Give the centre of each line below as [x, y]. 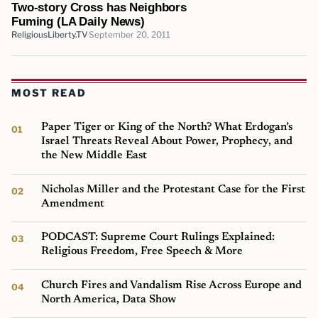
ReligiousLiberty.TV [49, 34]
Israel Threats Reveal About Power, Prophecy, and [167, 142]
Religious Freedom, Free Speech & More [142, 252]
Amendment [73, 203]
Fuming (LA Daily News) [78, 21]
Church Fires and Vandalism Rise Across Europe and [172, 285]
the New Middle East [94, 156]
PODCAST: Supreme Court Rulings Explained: [158, 237]
